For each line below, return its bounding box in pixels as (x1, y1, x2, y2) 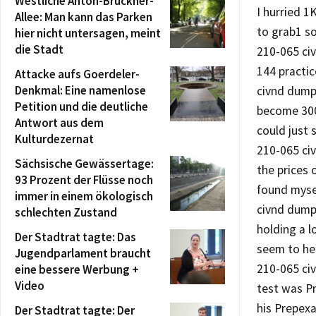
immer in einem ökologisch (15, 188, 153, 204)
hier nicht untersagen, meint (15, 25, 161, 41)
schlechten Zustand (15, 204, 117, 220)
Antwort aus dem (15, 114, 104, 130)
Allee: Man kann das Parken (15, 8, 152, 25)
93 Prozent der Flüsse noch (15, 171, 153, 188)
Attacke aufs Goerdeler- (15, 66, 140, 82)
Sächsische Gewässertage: (15, 155, 154, 171)
